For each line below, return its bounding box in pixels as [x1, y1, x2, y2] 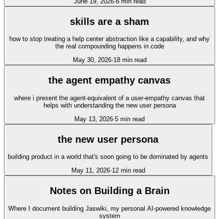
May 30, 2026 [72, 56, 111, 64]
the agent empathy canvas [48, 75, 171, 86]
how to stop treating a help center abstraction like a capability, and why [9, 35, 210, 43]
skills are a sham [70, 16, 149, 27]
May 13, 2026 [74, 115, 113, 123]
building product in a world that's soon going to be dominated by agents [8, 153, 208, 161]
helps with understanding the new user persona [43, 101, 176, 109]
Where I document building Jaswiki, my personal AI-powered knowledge [8, 204, 211, 212]
